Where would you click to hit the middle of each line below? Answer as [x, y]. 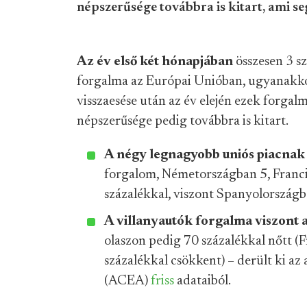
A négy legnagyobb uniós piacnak [205, 155]
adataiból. [202, 281]
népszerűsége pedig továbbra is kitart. [183, 121]
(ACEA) [127, 281]
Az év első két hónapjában [156, 62]
